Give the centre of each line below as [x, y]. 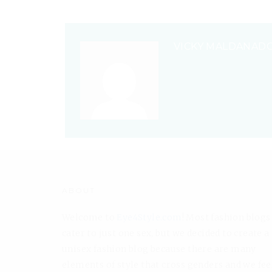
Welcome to [90, 217]
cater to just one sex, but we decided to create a [166, 233]
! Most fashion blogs [226, 217]
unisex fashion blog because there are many [159, 249]
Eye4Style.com [149, 217]
